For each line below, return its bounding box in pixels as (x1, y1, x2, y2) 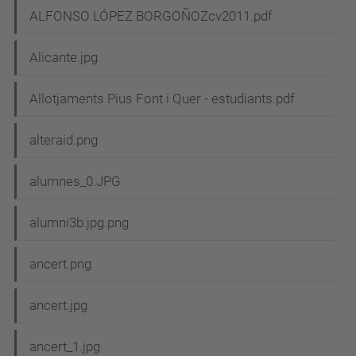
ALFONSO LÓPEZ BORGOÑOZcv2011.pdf (29, 8, 273, 25)
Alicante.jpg (29, 49, 98, 66)
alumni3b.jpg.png (29, 215, 129, 231)
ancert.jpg (29, 297, 87, 314)
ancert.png (29, 256, 91, 273)
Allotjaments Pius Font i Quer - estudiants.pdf (29, 91, 295, 107)
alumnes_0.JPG (29, 173, 121, 190)
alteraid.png (29, 132, 98, 149)
